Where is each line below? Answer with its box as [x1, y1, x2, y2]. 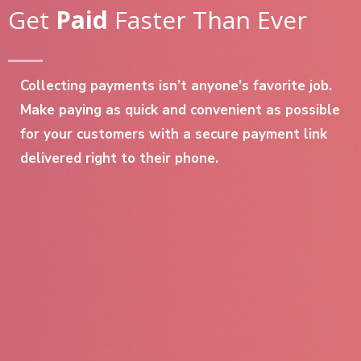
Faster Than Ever [108, 3, 307, 36]
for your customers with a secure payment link [20, 125, 327, 143]
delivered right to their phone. [20, 149, 218, 168]
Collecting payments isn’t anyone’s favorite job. [20, 77, 332, 95]
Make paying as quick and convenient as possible [20, 101, 340, 119]
